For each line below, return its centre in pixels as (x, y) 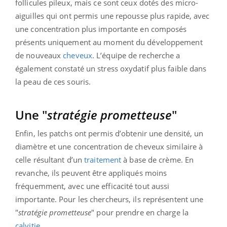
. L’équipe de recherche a (136, 55)
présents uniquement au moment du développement (109, 42)
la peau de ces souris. (53, 82)
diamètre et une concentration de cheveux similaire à (109, 147)
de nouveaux (39, 55)
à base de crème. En (158, 160)
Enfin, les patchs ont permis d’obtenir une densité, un (109, 134)
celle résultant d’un (50, 160)
